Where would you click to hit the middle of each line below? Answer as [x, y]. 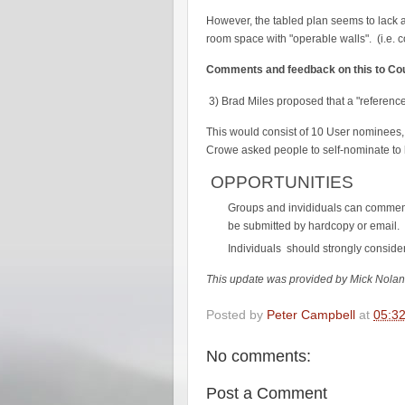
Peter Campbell [311, 316]
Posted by [236, 316]
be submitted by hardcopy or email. [314, 226]
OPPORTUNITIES [280, 183]
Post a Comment [267, 394]
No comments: [259, 357]
